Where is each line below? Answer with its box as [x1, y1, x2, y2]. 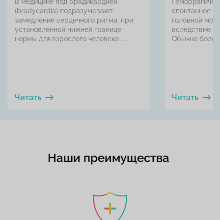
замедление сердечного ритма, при [15, 16, 133, 24]
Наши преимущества [48, 151, 172, 165]
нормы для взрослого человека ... [15, 34, 125, 43]
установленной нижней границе [15, 25, 121, 33]
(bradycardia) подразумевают [15, 6, 113, 15]
